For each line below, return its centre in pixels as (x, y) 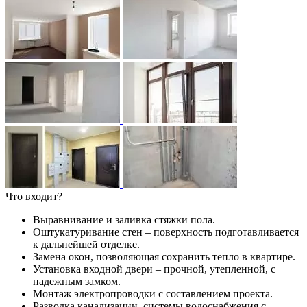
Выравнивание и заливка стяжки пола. (124, 220)
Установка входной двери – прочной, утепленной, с (154, 269)
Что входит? (34, 197)
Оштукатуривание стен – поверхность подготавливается (166, 232)
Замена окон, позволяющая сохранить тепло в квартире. (164, 257)
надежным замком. (77, 282)
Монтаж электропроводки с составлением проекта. (153, 294)
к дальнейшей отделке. (86, 245)
